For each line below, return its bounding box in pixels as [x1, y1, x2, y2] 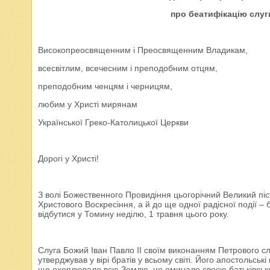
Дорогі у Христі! [38, 154, 99, 163]
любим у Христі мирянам [38, 99, 137, 109]
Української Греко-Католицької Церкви [38, 118, 189, 127]
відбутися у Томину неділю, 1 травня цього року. [38, 209, 229, 219]
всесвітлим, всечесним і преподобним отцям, [38, 63, 218, 73]
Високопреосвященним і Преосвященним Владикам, [38, 45, 248, 55]
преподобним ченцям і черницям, [38, 81, 172, 91]
